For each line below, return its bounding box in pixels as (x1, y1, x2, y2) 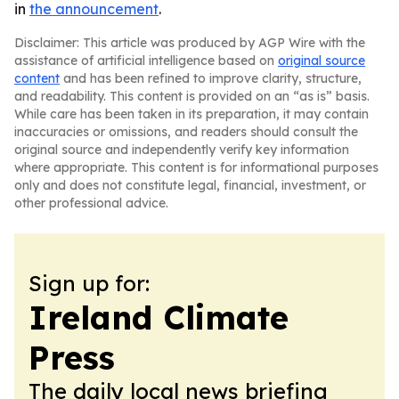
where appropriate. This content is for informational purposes (14, 159, 379, 175)
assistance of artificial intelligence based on (14, 53, 278, 69)
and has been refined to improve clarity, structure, (60, 70, 362, 86)
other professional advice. (14, 195, 168, 211)
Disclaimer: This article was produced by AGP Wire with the (14, 35, 365, 51)
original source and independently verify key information (14, 142, 349, 158)
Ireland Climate (28, 297, 289, 338)
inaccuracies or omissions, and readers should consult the (14, 124, 358, 140)
